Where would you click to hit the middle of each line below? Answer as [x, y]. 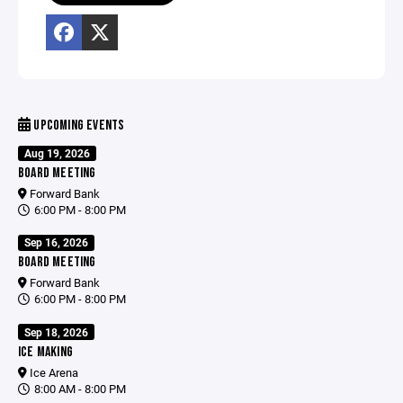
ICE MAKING [45, 352]
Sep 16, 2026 [57, 242]
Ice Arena [53, 372]
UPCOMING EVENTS [78, 125]
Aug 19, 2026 [58, 152]
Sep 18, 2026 [57, 331]
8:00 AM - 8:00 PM [79, 388]
